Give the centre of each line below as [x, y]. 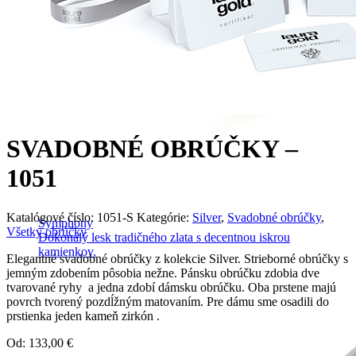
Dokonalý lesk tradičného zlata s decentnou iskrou [164, 237]
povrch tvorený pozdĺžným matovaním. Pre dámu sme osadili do [168, 301]
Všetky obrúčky [46, 231]
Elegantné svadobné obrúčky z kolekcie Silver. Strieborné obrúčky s [177, 258]
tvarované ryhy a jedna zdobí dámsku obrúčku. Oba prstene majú [171, 287]
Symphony [66, 223]
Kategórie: [164, 217]
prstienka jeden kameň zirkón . [83, 315]
